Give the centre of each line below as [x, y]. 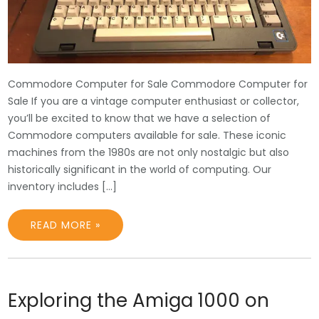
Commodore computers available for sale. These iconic [147, 136]
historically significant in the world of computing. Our [140, 170]
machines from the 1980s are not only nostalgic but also [149, 153]
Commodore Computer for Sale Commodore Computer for [158, 84]
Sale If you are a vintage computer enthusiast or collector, [154, 101]
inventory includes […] [63, 187]
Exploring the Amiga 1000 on [139, 301]
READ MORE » [66, 225]
